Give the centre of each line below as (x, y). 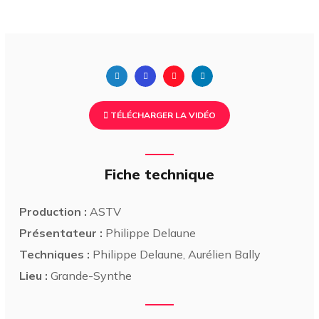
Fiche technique (159, 174)
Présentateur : (61, 232)
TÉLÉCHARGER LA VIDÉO (162, 115)
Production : (53, 211)
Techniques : (55, 254)
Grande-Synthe (90, 275)
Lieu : (34, 275)
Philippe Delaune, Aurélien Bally (176, 254)
